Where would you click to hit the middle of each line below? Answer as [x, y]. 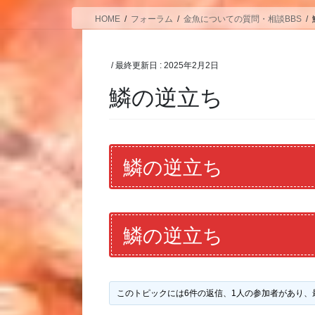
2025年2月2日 [192, 65]
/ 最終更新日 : [138, 65]
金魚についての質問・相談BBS [243, 19]
